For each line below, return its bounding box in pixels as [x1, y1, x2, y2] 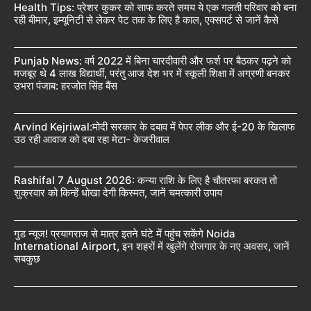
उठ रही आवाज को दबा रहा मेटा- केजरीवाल [14, 133, 169, 146]
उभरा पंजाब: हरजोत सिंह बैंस [14, 79, 117, 93]
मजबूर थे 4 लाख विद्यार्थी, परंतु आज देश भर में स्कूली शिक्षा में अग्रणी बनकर [14, 67, 290, 81]
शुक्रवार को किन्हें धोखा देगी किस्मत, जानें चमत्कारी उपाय [14, 186, 222, 200]
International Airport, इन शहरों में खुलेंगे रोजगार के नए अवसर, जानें [14, 239, 289, 253]
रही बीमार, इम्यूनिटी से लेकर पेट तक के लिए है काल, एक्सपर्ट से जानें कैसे [14, 13, 278, 27]
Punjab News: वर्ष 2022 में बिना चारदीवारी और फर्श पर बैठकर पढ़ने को [14, 54, 291, 68]
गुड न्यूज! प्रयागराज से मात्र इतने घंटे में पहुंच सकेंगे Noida [14, 227, 235, 241]
